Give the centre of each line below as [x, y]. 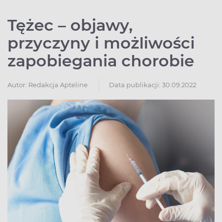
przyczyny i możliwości [101, 43]
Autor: [17, 84]
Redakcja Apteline [58, 84]
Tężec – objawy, [70, 25]
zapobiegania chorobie [101, 60]
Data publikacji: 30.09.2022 [153, 84]
